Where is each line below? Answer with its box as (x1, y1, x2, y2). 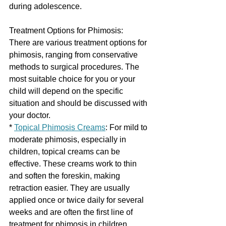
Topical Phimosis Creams (14, 123, 105, 132)
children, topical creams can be (9, 147, 122, 156)
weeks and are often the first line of (9, 207, 135, 216)
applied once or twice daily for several (9, 195, 146, 204)
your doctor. (9, 110, 50, 120)
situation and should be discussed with (9, 98, 149, 107)
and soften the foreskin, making (9, 171, 122, 180)
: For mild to (105, 123, 149, 132)
